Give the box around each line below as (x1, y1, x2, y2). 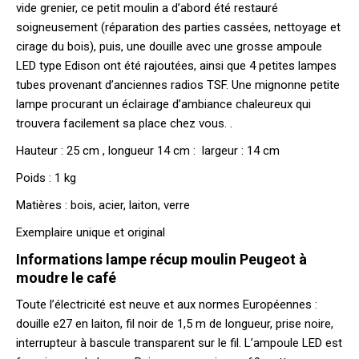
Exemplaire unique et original (16, 224, 165, 240)
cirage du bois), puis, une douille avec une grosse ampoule (16, 38, 322, 54)
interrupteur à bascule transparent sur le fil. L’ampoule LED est (16, 335, 342, 350)
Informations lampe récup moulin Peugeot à (16, 250, 307, 268)
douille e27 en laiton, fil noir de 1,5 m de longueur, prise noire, (16, 316, 333, 331)
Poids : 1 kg (16, 170, 76, 185)
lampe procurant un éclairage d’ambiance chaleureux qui (16, 96, 311, 111)
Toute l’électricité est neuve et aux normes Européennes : (16, 296, 317, 312)
